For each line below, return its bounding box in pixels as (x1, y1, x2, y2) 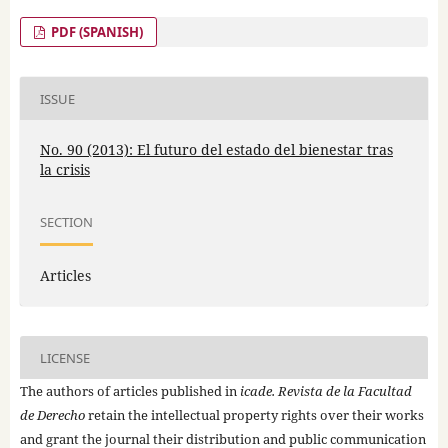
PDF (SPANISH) (48, 23, 144, 42)
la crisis (39, 160, 90, 180)
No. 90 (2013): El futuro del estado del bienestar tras (39, 140, 393, 160)
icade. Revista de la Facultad (239, 382, 412, 401)
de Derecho (19, 406, 85, 425)
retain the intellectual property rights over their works (84, 406, 424, 425)
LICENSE (39, 348, 90, 367)
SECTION (39, 212, 93, 231)
